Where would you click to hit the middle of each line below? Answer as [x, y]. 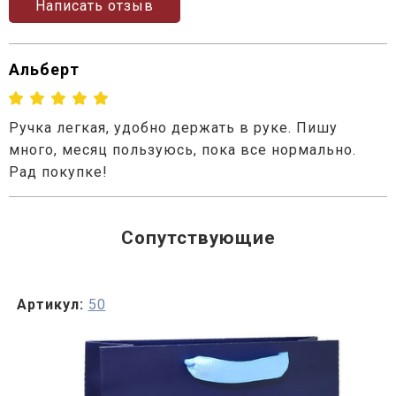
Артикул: [50, 304]
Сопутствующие [198, 237]
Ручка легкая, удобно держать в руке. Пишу [173, 127]
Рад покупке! [58, 171]
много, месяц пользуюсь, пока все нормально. [183, 149]
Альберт [44, 69]
